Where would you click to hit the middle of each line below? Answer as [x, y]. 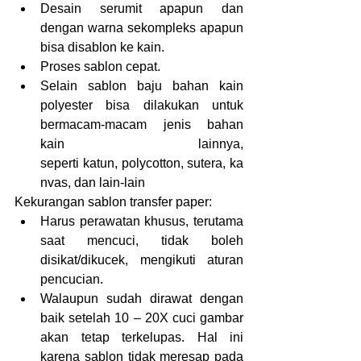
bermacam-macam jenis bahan [142, 125]
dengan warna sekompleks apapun [142, 28]
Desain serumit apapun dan [142, 9]
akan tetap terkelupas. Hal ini [142, 338]
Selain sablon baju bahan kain [142, 86]
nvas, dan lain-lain [93, 183]
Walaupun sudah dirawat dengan [142, 299]
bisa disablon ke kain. [102, 48]
